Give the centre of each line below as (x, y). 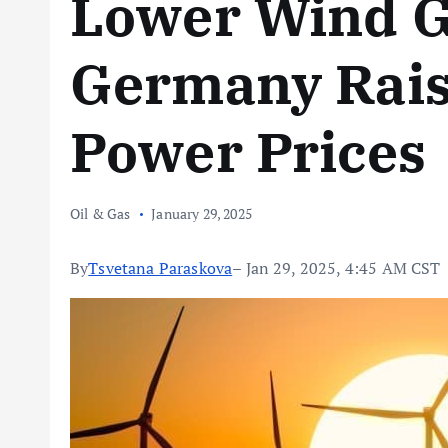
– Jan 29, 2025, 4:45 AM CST (336, 268)
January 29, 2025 (201, 213)
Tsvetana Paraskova (160, 268)
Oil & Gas (100, 213)
